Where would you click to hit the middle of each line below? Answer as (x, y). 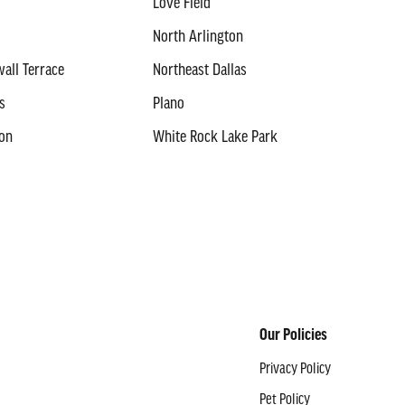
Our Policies (294, 336)
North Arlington (198, 38)
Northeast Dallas (199, 71)
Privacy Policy (296, 369)
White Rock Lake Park (215, 138)
